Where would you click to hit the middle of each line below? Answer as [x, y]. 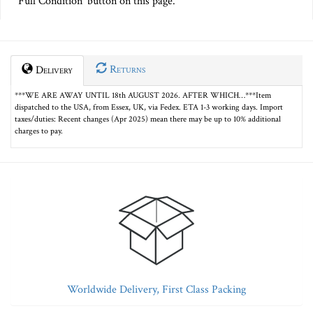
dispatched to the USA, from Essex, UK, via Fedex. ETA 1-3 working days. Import [149, 108]
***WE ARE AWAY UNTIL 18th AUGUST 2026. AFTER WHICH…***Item [143, 96]
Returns [126, 70]
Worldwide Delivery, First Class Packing [156, 290]
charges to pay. [39, 131]
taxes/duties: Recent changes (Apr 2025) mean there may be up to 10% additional [148, 119]
